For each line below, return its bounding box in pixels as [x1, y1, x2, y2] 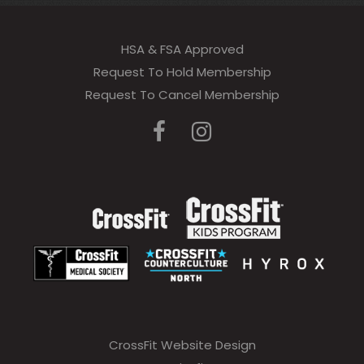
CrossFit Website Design [108, 336, 256, 353]
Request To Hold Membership [93, 63, 271, 80]
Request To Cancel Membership [84, 85, 279, 103]
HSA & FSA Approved [120, 40, 244, 58]
